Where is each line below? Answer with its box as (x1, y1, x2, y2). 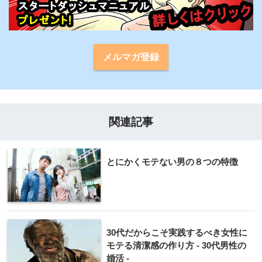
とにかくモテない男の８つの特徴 (106, 156, 238, 167)
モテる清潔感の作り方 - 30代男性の (106, 240, 246, 250)
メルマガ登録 (103, 51, 159, 62)
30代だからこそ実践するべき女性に (106, 227, 247, 237)
